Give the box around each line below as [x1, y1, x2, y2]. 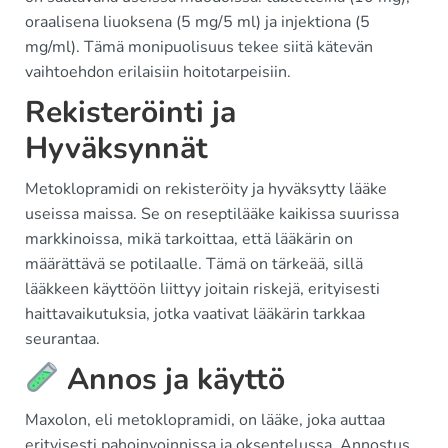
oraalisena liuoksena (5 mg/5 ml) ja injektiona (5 [25, 11, 370, 33]
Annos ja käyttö [59, 359, 286, 400]
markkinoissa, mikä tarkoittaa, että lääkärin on [25, 228, 353, 250]
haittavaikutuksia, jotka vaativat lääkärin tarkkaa [25, 303, 365, 325]
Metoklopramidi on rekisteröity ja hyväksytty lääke [25, 178, 387, 200]
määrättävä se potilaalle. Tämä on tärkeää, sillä [25, 253, 363, 275]
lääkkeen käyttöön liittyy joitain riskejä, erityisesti [25, 278, 380, 300]
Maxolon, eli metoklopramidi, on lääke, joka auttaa [25, 409, 385, 431]
